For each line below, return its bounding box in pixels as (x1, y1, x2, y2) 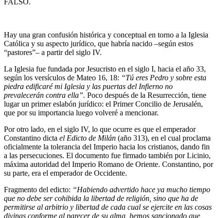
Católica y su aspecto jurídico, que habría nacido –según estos (4, 39, 193, 48)
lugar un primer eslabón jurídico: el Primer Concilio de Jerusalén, (4, 100, 203, 109)
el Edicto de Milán (59, 134, 118, 143)
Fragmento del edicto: (4, 185, 73, 194)
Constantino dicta (4, 134, 59, 143)
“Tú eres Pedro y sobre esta (121, 73, 206, 82)
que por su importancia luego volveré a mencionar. (4, 109, 159, 117)
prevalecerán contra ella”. (4, 91, 87, 100)
